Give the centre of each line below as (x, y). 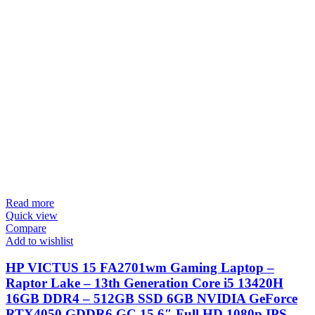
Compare (26, 228)
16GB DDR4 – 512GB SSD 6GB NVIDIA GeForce (152, 299)
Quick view (32, 215)
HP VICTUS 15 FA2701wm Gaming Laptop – (140, 268)
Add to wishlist (39, 240)
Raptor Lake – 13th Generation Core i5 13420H (144, 283)
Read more (30, 202)
